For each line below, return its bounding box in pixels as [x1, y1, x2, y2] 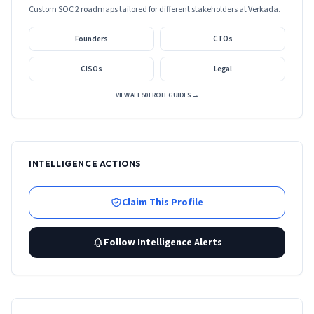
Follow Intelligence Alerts [103, 235, 222, 250]
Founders [75, 34, 108, 44]
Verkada [248, 4, 278, 15]
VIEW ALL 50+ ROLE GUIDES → [116, 90, 198, 100]
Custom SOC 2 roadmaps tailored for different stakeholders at [29, 4, 248, 15]
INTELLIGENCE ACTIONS [29, 158, 141, 169]
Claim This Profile [122, 196, 203, 210]
